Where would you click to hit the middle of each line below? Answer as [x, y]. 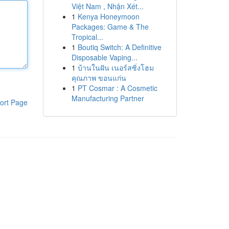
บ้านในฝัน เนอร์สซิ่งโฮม [116, 67]
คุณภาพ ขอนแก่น [99, 78]
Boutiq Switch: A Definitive [119, 47]
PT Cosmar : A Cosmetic [117, 88]
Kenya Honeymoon [108, 16]
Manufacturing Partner [108, 98]
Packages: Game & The [110, 27]
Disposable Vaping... [104, 57]
